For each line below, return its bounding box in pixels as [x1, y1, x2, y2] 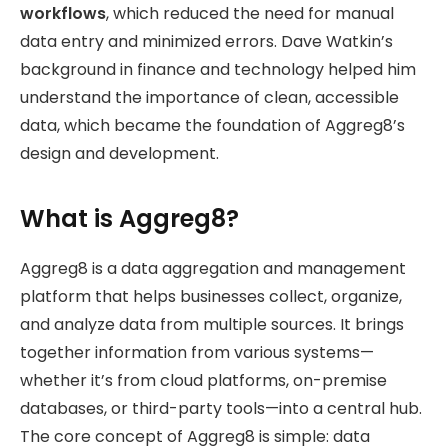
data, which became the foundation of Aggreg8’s [20, 114, 405, 138]
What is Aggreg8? [20, 201, 239, 235]
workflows [20, 2, 106, 26]
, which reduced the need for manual [106, 2, 394, 26]
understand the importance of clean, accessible [20, 86, 399, 110]
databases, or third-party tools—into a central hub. [20, 396, 422, 420]
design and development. [20, 142, 219, 166]
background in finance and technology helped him [20, 58, 416, 82]
